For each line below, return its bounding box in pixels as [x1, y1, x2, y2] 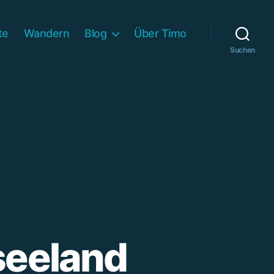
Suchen [229, 45, 256, 54]
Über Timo [134, 27, 187, 40]
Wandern [23, 27, 70, 40]
